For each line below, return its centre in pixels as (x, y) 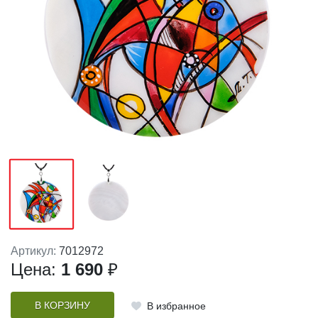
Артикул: (35, 251)
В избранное (176, 306)
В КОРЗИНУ (62, 305)
